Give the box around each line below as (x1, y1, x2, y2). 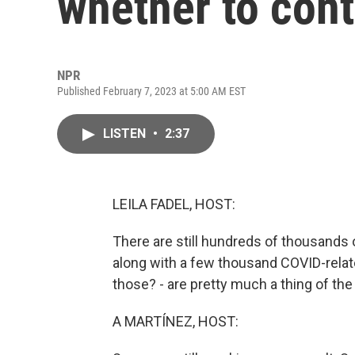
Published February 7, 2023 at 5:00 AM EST (57, 85, 246, 97)
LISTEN (103, 126, 149, 141)
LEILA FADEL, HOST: (113, 196, 235, 212)
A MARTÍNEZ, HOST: (113, 313, 239, 330)
